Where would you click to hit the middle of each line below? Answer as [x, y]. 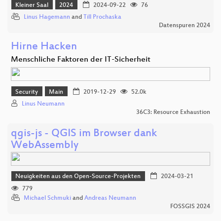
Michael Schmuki [47, 198]
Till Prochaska [102, 18]
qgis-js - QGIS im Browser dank [84, 134]
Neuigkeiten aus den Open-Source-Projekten [78, 177]
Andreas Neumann [110, 198]
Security [27, 92]
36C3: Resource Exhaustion [173, 112]
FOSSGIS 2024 [190, 206]
